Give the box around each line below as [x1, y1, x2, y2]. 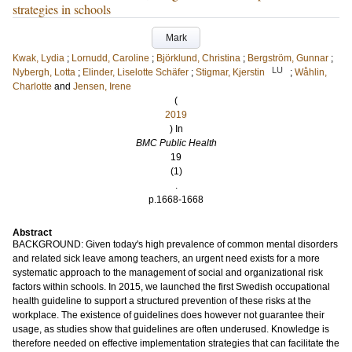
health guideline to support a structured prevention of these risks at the [13, 295, 311, 306]
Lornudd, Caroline [71, 53, 149, 64]
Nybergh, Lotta [13, 67, 75, 78]
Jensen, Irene [73, 81, 131, 92]
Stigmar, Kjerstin [196, 67, 265, 78]
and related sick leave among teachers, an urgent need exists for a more [13, 253, 320, 264]
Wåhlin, [295, 67, 327, 78]
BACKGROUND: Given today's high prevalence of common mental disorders [13, 239, 338, 250]
